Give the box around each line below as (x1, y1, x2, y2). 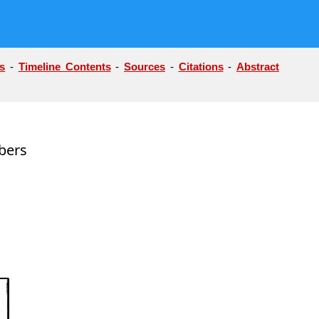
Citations (178, 61, 224, 73)
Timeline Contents (18, 61, 111, 73)
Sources (124, 61, 165, 73)
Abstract (236, 61, 279, 73)
